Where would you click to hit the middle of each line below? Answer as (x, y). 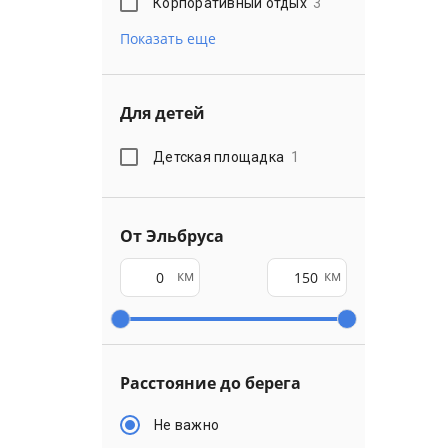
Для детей (162, 113)
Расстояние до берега (210, 383)
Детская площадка (219, 156)
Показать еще (168, 38)
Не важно (187, 424)
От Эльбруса (172, 236)
